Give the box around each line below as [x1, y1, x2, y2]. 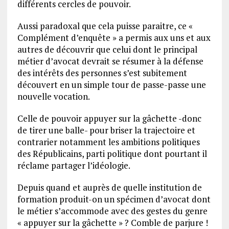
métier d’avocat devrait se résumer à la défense [17, 55, 203, 67]
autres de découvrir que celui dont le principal [17, 43, 197, 56]
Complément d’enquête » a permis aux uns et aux [17, 32, 211, 44]
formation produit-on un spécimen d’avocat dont [17, 193, 211, 205]
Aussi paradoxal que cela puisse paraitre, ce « [17, 20, 193, 32]
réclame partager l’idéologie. [17, 159, 130, 172]
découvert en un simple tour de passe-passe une [17, 79, 206, 91]
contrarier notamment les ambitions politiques [17, 136, 200, 148]
